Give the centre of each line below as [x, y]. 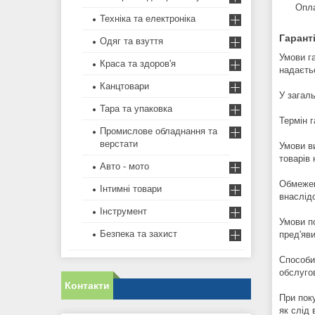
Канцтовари [124, 86]
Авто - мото [124, 167]
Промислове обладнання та [159, 131]
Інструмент [123, 212]
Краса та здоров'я [138, 64]
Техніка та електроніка [148, 19]
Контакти [87, 286]
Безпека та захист [139, 234]
